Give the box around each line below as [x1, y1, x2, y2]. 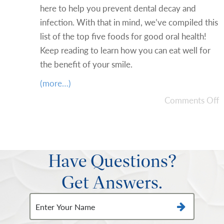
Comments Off [164, 94, 219, 106]
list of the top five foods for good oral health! [40, 30, 206, 42]
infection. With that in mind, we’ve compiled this [40, 16, 218, 28]
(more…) [40, 77, 71, 89]
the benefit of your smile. [40, 58, 132, 70]
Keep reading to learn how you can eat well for [40, 44, 210, 56]
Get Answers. [61, 171, 162, 193]
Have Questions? [47, 149, 176, 172]
